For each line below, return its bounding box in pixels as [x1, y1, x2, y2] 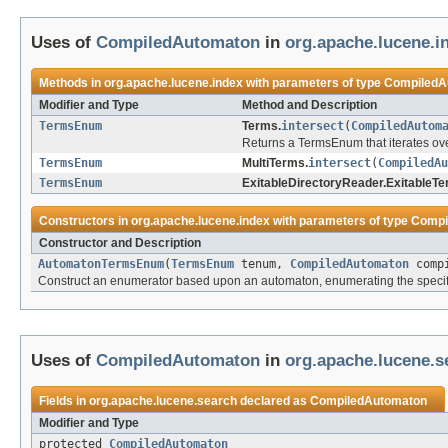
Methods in [39, 76, 104, 91]
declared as [237, 394, 310, 409]
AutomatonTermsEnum [38, 257, 164, 272]
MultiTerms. [242, 156, 308, 171]
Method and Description [242, 98, 377, 113]
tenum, [234, 257, 290, 272]
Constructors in [39, 214, 131, 229]
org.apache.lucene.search [89, 394, 237, 409]
